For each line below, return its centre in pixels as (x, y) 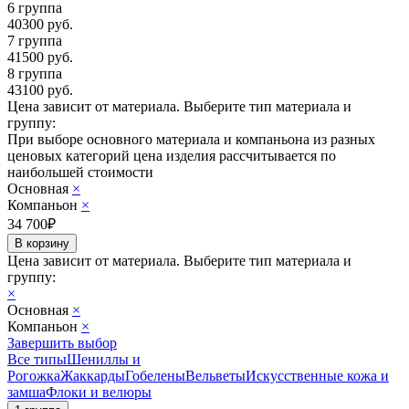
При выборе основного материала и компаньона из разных (191, 139)
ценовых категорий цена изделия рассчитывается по (172, 155)
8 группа (35, 73)
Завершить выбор (62, 342)
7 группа (35, 40)
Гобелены (155, 375)
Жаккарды (93, 375)
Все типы (37, 359)
